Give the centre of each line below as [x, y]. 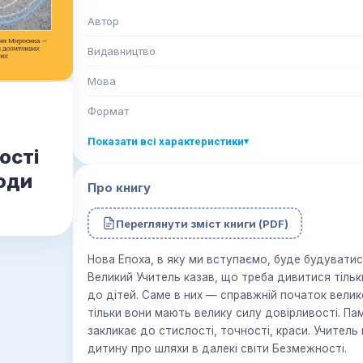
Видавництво [122, 51]
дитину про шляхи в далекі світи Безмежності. [217, 348]
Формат [108, 111]
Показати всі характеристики [166, 141]
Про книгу [119, 188]
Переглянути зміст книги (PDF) [202, 223]
